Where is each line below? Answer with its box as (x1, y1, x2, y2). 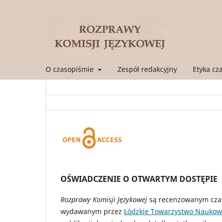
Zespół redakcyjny (117, 64, 177, 74)
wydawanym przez (60, 206, 124, 216)
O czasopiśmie (46, 64, 96, 74)
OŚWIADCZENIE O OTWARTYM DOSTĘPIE (60, 173, 218, 184)
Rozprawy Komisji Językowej (60, 194, 149, 204)
